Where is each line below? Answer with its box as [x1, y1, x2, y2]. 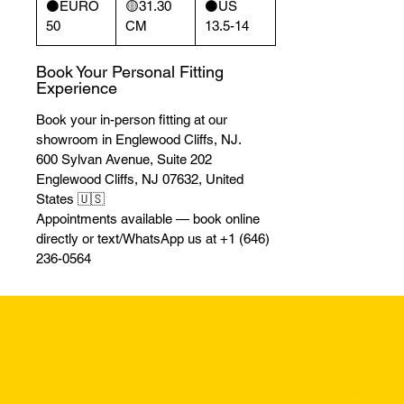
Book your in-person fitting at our [36, 111, 227, 127]
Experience [36, 78, 117, 97]
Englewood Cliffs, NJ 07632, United [36, 170, 243, 187]
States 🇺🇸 [36, 190, 105, 207]
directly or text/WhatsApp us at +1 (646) [36, 230, 270, 246]
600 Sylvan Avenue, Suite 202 [36, 151, 212, 167]
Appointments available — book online [36, 210, 260, 226]
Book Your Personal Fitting [36, 61, 224, 81]
